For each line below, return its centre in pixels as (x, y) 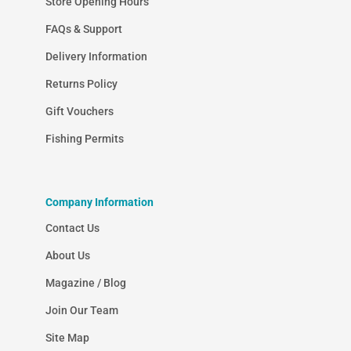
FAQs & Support (83, 29)
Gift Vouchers (79, 111)
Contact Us (72, 228)
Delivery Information (96, 56)
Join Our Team (81, 311)
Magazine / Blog (85, 283)
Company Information (99, 202)
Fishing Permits (84, 138)
